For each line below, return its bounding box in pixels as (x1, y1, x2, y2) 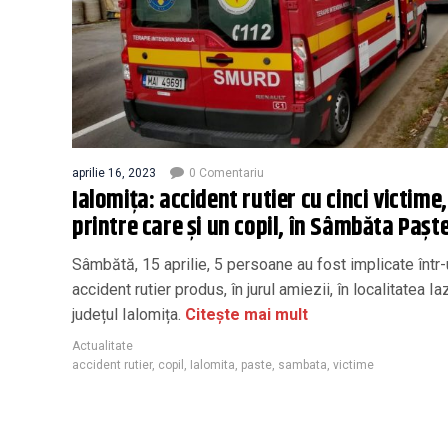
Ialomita (190, 357, 235, 372)
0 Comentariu (189, 165, 264, 180)
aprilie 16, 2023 (72, 165, 156, 180)
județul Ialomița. (72, 304, 185, 324)
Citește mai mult (185, 304, 308, 324)
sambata (278, 357, 327, 372)
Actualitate (72, 338, 133, 353)
